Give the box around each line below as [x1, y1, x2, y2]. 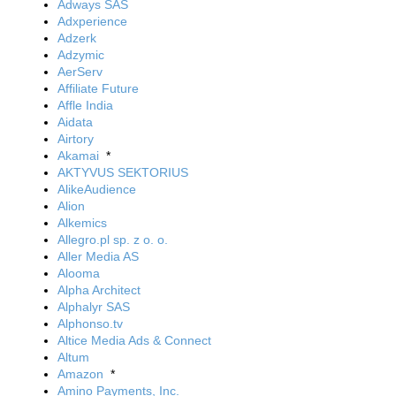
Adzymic [57, 48, 104, 62]
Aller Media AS [57, 249, 139, 263]
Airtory [57, 132, 94, 146]
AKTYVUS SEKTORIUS [57, 165, 188, 179]
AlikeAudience [57, 182, 136, 196]
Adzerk [57, 31, 96, 45]
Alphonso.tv [57, 316, 123, 331]
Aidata [57, 115, 93, 129]
